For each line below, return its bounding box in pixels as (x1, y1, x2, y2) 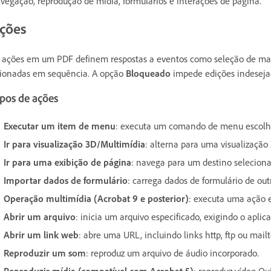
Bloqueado (126, 67, 171, 79)
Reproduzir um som (4, 246, 86, 259)
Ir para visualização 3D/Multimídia (4, 137, 145, 150)
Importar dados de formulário (4, 174, 128, 186)
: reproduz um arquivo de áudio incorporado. (86, 246, 259, 259)
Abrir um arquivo (4, 210, 76, 223)
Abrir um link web (4, 228, 79, 241)
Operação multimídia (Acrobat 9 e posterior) (4, 192, 189, 204)
